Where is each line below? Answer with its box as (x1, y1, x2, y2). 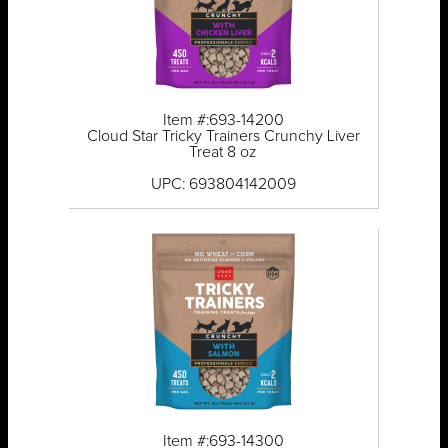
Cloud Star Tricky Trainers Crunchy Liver (86, 128, 360, 145)
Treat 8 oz (189, 144, 258, 161)
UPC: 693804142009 (150, 176, 296, 193)
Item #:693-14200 (162, 112, 284, 129)
